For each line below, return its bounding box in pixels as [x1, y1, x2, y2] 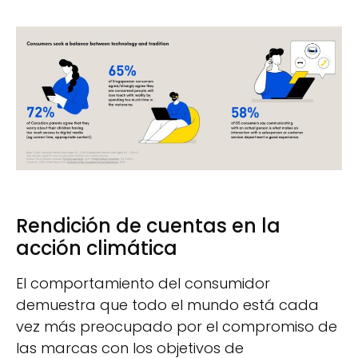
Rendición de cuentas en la [16, 213, 280, 240]
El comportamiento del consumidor [16, 273, 270, 294]
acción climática [16, 235, 177, 262]
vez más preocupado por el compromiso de [16, 316, 337, 337]
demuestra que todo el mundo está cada [16, 295, 319, 316]
